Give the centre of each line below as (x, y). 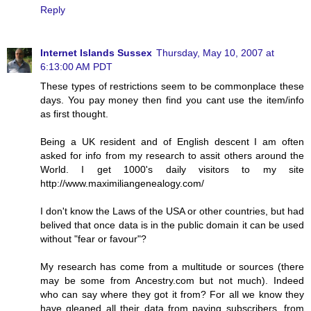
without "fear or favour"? (93, 238)
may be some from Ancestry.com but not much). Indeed (172, 280)
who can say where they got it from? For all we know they (172, 294)
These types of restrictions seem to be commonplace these (172, 86)
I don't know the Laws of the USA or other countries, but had (172, 211)
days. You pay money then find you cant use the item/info (172, 100)
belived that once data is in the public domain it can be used (172, 225)
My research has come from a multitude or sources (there (172, 266)
